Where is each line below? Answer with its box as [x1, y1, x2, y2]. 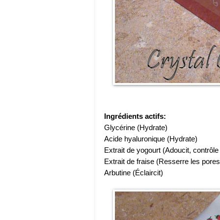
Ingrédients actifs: [104, 111, 166, 120]
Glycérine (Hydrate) [104, 123, 167, 132]
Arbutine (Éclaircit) [104, 168, 163, 177]
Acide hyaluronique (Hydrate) [104, 134, 197, 143]
